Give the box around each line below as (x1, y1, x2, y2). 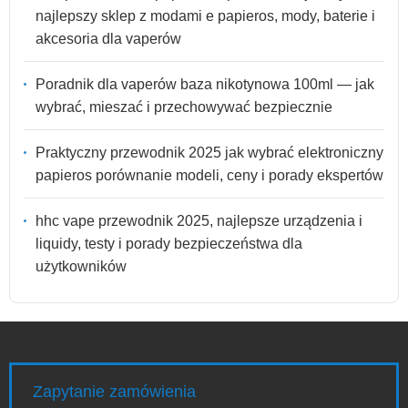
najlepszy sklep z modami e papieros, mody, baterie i (36, 8, 375, 25)
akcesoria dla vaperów (36, 31, 181, 47)
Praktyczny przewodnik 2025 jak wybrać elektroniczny (36, 145, 383, 161)
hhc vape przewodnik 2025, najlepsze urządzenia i (36, 213, 362, 229)
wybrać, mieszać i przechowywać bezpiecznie (36, 99, 332, 116)
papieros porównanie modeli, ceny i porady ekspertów (36, 168, 383, 184)
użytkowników (36, 259, 127, 275)
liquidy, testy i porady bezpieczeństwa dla (36, 236, 302, 252)
